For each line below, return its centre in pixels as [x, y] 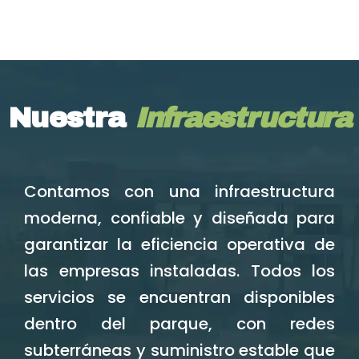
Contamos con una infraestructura [179, 192]
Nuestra [71, 118]
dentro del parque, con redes [179, 324]
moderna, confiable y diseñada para [179, 218]
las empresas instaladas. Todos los [179, 271]
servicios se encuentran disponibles [179, 298]
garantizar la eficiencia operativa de [179, 245]
